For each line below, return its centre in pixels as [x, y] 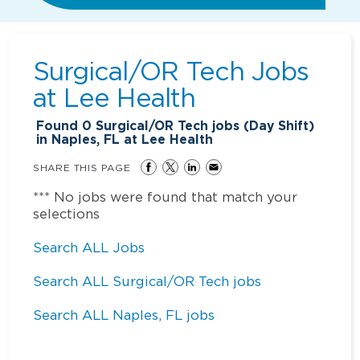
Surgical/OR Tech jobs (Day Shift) [203, 125]
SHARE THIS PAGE [82, 167]
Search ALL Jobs [89, 247]
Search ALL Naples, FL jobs [124, 315]
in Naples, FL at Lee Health [125, 139]
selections [67, 213]
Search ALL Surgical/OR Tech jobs [147, 281]
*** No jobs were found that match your [166, 196]
